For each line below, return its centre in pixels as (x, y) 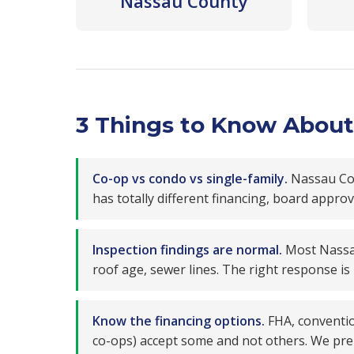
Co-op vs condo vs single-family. (190, 179)
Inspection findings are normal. (187, 250)
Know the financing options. (179, 321)
